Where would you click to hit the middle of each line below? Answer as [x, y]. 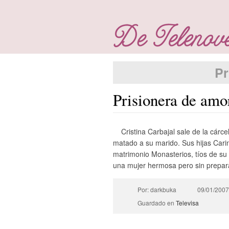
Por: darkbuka [157, 189]
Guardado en [156, 203]
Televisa [187, 203]
